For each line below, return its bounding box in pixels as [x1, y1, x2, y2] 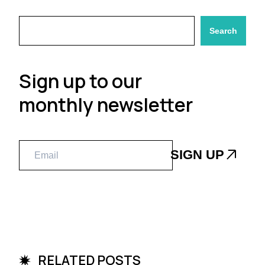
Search [209, 26, 237, 36]
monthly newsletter [19, 92, 193, 118]
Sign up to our [19, 68, 142, 95]
